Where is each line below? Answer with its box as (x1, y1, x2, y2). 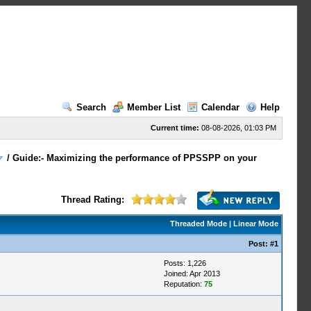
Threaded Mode (169, 219, 227, 228)
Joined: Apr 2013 (163, 269, 220, 278)
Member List (126, 102, 180, 112)
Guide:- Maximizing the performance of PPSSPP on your (12, 153, 258, 163)
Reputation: (163, 280, 204, 288)
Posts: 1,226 (163, 259, 206, 267)
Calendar (201, 102, 239, 112)
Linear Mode (233, 219, 278, 228)
